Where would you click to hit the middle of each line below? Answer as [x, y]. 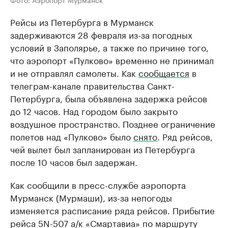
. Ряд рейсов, [185, 136]
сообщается [164, 73]
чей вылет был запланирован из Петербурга [103, 149]
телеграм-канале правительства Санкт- [92, 85]
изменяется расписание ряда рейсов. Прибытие [112, 210]
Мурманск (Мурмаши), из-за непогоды [91, 197]
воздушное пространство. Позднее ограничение [113, 123]
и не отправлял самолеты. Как [74, 73]
